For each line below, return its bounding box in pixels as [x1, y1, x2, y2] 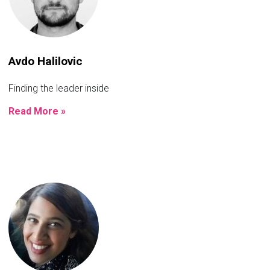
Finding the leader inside [8, 82, 109, 94]
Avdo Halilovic [8, 54, 83, 68]
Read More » [8, 105, 66, 117]
